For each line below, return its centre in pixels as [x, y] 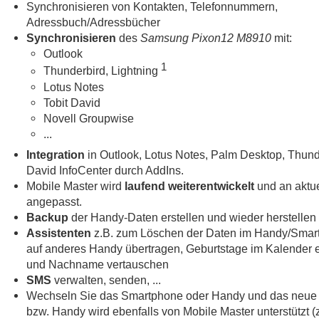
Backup [47, 217]
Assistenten [59, 232]
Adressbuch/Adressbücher [93, 22]
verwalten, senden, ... [106, 279]
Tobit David [72, 102]
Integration [56, 154]
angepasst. [54, 201]
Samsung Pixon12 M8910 [206, 38]
